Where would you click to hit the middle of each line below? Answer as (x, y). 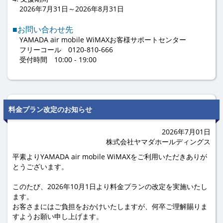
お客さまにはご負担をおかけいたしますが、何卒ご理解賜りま (110, 206)
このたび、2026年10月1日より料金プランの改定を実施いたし (110, 186)
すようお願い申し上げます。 (58, 216)
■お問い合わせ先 (43, 29)
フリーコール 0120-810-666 (63, 50)
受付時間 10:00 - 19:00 (55, 59)
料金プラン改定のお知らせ (50, 109)
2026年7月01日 (186, 132)
